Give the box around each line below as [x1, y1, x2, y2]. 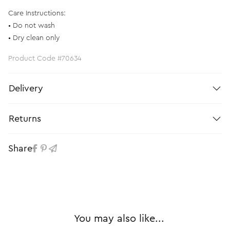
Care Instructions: [8, 9, 66, 17]
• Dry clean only [8, 34, 60, 42]
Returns [9, 113, 41, 123]
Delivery [9, 83, 43, 93]
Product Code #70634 [8, 54, 81, 62]
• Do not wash [8, 22, 55, 29]
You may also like [74, 213, 155, 224]
